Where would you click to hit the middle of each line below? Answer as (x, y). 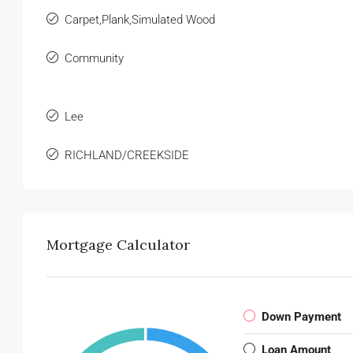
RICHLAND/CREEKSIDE (127, 155)
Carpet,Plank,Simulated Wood (140, 19)
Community (94, 58)
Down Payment (301, 316)
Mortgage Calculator (118, 244)
